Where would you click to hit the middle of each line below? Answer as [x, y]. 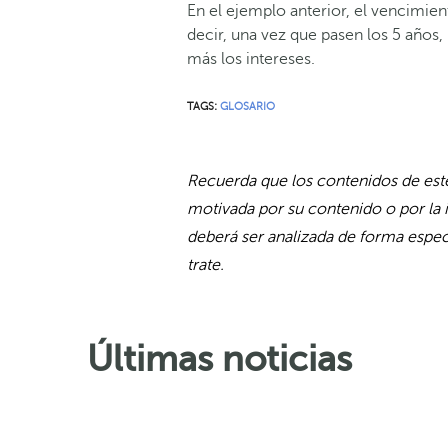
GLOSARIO [247, 106]
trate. [205, 264]
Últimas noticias [219, 358]
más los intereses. [251, 58]
